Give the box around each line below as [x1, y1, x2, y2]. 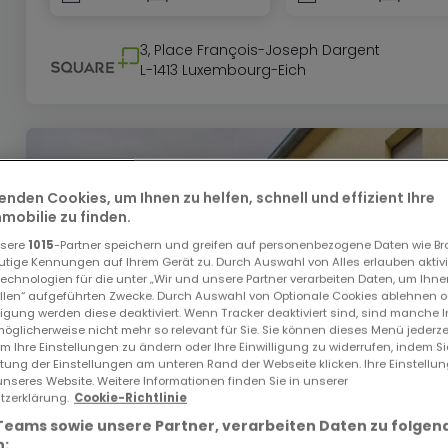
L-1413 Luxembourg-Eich [140, 60, 306, 81]
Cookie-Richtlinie [74, 389, 187, 406]
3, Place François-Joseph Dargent [140, 40, 380, 61]
